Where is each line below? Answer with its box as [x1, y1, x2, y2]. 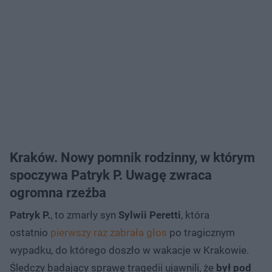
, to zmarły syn [50, 208, 118, 221]
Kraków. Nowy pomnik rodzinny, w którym [10, 149, 255, 165]
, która [181, 208, 209, 221]
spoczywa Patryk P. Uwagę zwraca [10, 167, 212, 183]
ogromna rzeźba [10, 185, 106, 200]
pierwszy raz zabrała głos [50, 226, 167, 239]
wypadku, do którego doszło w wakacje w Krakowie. [10, 243, 249, 256]
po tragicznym [167, 226, 235, 239]
